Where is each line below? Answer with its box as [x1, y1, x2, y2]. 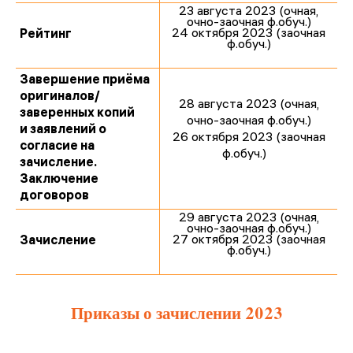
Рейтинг [20, 28, 72, 42]
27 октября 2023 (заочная [172, 234, 325, 247]
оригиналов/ [20, 91, 100, 104]
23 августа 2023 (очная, [179, 6, 318, 19]
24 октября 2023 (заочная [172, 28, 325, 41]
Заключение [20, 173, 98, 187]
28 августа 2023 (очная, [178, 98, 319, 112]
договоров [20, 190, 89, 203]
